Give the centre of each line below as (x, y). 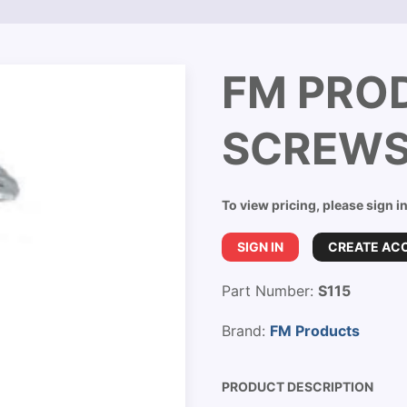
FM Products (315, 331)
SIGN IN (260, 247)
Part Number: (270, 291)
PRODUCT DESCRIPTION (298, 387)
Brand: (246, 331)
